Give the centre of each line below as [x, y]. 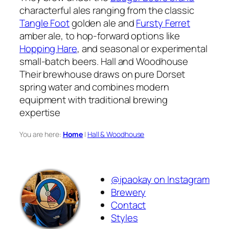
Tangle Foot [44, 23]
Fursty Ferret [163, 23]
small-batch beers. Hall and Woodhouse [104, 61]
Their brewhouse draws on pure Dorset [102, 74]
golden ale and [103, 23]
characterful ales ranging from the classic [107, 10]
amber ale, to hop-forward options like [100, 36]
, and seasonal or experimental [142, 48]
